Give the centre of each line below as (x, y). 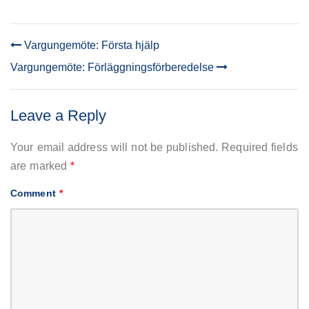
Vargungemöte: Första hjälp (90, 45)
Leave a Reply (58, 115)
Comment (35, 193)
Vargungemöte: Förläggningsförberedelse (113, 67)
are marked (41, 166)
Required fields (260, 147)
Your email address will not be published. (114, 147)
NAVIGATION (55, 73)
